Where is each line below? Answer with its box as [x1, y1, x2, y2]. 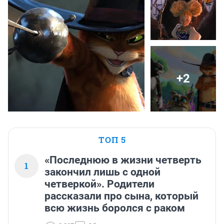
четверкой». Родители [44, 177, 154, 190]
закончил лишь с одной [44, 165, 160, 178]
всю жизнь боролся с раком [44, 201, 185, 214]
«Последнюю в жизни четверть [44, 153, 201, 166]
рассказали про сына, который [44, 189, 198, 202]
